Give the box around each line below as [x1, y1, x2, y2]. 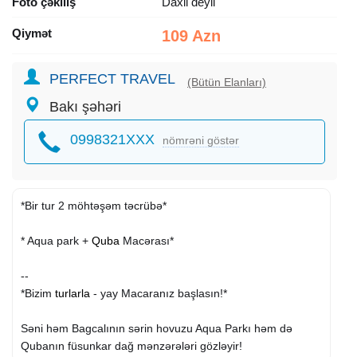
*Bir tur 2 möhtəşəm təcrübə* [21, 198, 167, 212]
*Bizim [21, 286, 55, 300]
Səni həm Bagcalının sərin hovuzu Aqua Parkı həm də [21, 321, 292, 335]
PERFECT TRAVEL [49, 70, 175, 87]
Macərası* [120, 233, 174, 247]
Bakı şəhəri [49, 98, 121, 115]
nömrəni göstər [163, 133, 239, 147]
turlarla [55, 286, 90, 300]
